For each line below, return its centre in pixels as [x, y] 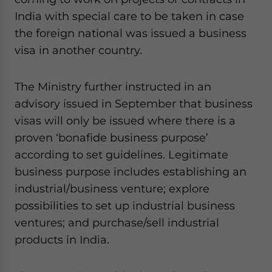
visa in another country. [78, 50]
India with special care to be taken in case [129, 16]
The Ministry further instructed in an [113, 87]
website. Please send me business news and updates [46, 10]
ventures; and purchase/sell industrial [117, 223]
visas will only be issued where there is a [125, 121]
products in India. [62, 240]
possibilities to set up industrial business [125, 206]
